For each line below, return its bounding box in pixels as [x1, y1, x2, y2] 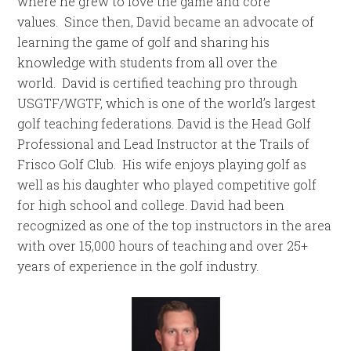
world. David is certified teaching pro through [17, 74, 299, 91]
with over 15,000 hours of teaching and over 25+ [17, 237, 309, 254]
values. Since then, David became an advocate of [17, 13, 315, 30]
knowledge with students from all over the [17, 53, 278, 71]
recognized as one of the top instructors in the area [17, 216, 332, 233]
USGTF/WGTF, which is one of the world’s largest [17, 94, 317, 111]
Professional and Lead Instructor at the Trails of [17, 135, 310, 152]
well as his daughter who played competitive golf [17, 175, 317, 193]
